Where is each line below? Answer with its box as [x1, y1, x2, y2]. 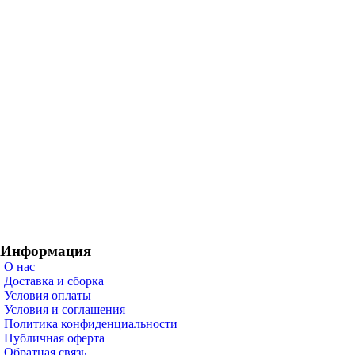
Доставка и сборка [4, 274, 104, 288]
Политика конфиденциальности [4, 317, 177, 330]
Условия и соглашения [4, 303, 125, 316]
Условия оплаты [4, 288, 91, 302]
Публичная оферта [4, 331, 105, 345]
